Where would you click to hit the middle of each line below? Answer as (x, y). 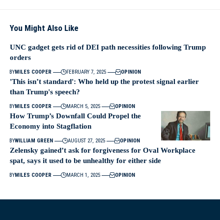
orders (20, 57)
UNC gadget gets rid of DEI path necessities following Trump (108, 47)
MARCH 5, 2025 (83, 106)
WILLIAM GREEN (34, 141)
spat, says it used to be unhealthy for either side (86, 161)
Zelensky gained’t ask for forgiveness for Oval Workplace (103, 150)
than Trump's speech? (45, 92)
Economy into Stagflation (51, 126)
